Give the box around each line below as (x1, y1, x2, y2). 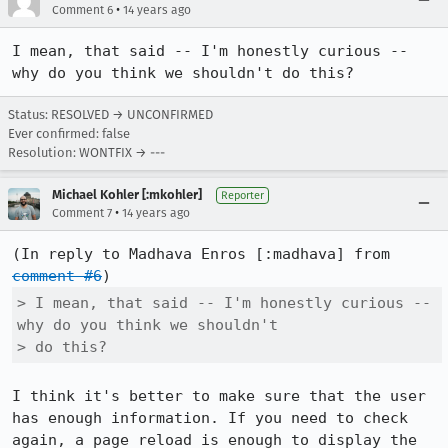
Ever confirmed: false (8, 126, 130, 141)
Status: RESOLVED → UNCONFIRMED (8, 107, 213, 122)
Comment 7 (52, 206, 112, 220)
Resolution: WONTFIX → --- (8, 145, 165, 160)
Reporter (221, 189, 264, 202)
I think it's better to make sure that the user (12, 387, 426, 405)
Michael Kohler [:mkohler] (52, 187, 202, 202)
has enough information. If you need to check (12, 409, 408, 427)
